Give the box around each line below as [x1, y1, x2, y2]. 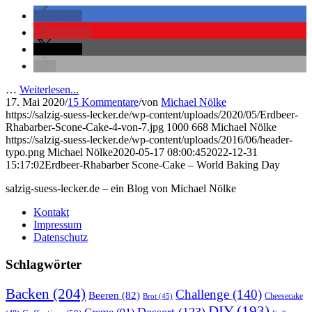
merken [56, 26, 88, 39]
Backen [6, 285, 49, 302]
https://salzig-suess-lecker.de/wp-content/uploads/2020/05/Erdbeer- [6, 109, 298, 121]
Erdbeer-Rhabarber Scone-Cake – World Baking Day [45, 159, 280, 171]
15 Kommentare [68, 96, 139, 109]
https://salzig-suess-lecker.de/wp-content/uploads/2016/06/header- [6, 134, 292, 146]
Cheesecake [265, 291, 303, 301]
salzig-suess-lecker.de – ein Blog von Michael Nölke [6, 182, 236, 195]
